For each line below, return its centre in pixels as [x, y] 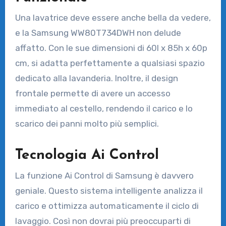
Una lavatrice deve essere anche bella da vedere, [113, 18]
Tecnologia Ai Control [87, 156]
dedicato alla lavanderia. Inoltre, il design [96, 78]
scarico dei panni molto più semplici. [87, 124]
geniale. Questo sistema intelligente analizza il [109, 190]
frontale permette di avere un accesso [93, 94]
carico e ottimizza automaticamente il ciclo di [107, 206]
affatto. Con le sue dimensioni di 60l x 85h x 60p [111, 48]
